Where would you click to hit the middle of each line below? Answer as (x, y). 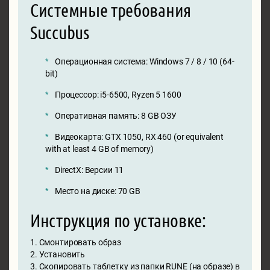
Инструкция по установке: (118, 220)
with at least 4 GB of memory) (99, 149)
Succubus (60, 32)
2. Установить (58, 254)
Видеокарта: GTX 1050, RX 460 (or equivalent (139, 137)
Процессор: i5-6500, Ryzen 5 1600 (118, 94)
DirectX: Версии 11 (89, 170)
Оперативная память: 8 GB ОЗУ (115, 115)
